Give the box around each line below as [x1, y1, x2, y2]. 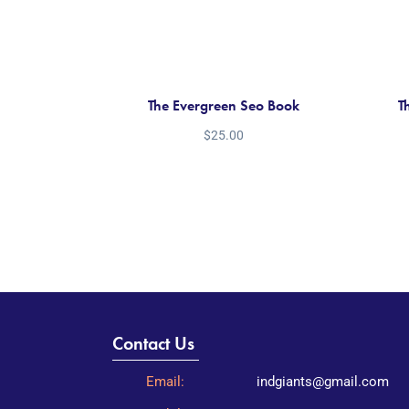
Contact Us [111, 331, 194, 356]
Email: [145, 373, 184, 391]
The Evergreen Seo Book [147, 96, 299, 116]
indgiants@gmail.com [256, 373, 389, 391]
